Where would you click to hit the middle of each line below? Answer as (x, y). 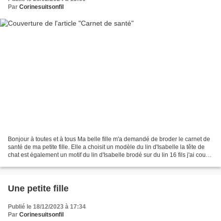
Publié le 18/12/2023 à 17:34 (47, 206)
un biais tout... (26, 163)
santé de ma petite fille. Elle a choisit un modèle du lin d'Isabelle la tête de (106, 147)
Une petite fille (38, 188)
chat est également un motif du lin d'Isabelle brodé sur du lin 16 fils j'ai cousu (110, 155)
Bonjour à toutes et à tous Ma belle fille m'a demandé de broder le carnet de (109, 139)
